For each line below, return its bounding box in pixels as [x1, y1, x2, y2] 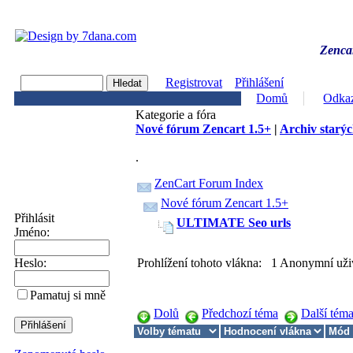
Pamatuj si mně [30, 288, 106, 302]
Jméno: [14, 225, 50, 239]
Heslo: [14, 256, 46, 269]
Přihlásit [14, 211, 54, 225]
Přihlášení [235, 76, 284, 89]
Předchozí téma [202, 306, 278, 320]
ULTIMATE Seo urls [176, 216, 291, 229]
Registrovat [165, 76, 222, 89]
